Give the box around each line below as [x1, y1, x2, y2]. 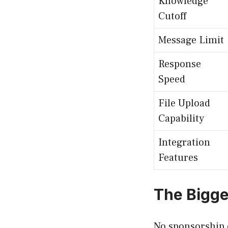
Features [158, 151, 198, 164]
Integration [158, 135, 210, 149]
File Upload [158, 96, 210, 110]
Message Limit [158, 33, 224, 47]
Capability [158, 111, 204, 125]
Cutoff [158, 9, 186, 23]
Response [158, 57, 201, 71]
